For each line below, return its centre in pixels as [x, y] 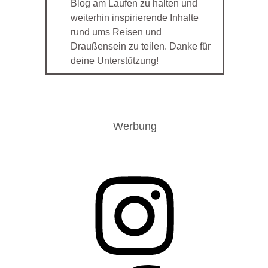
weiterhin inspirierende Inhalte [135, 18]
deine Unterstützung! [115, 61]
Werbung [135, 127]
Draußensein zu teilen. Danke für [141, 47]
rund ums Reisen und [116, 32]
